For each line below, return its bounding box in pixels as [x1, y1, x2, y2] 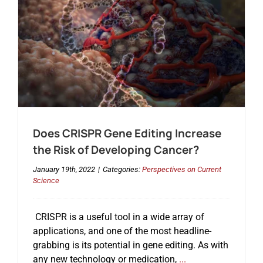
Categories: [102, 165, 142, 174]
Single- [230, 14, 253, 23]
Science [32, 176, 59, 186]
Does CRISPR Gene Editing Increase [32, 126, 221, 141]
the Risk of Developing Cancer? [32, 142, 199, 158]
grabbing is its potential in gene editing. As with [32, 240, 228, 251]
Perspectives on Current [141, 165, 221, 174]
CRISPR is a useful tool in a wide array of [32, 211, 204, 223]
